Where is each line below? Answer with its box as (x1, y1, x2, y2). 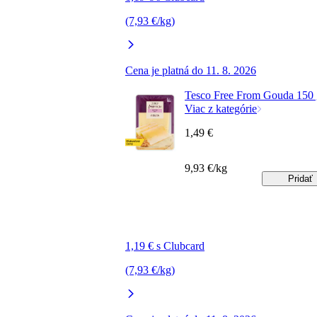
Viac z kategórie (185, 103, 257, 115)
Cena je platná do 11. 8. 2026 (125, 64, 256, 77)
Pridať (288, 173, 313, 185)
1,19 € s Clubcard (125, 240, 204, 253)
